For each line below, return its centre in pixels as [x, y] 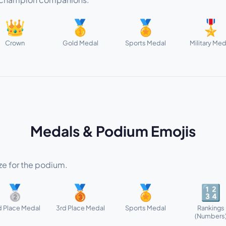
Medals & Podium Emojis [113, 131]
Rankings [211, 208]
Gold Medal [80, 43]
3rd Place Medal [80, 208]
